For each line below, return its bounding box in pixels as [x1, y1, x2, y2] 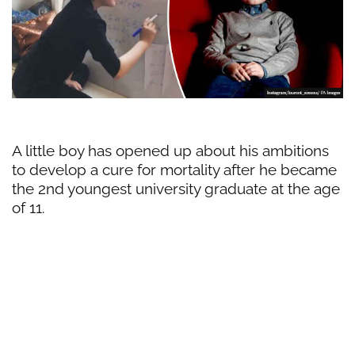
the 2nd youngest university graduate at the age [12, 180, 340, 198]
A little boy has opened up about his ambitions [12, 142, 329, 160]
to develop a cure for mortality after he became [12, 161, 337, 179]
